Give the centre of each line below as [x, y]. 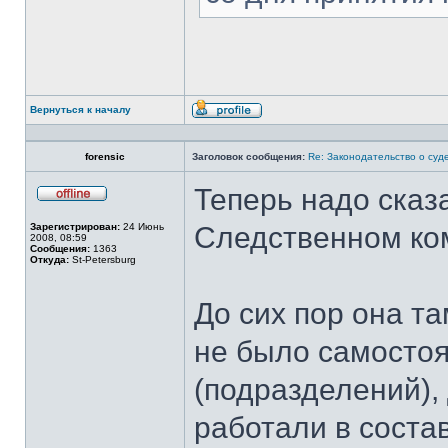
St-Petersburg [102, 259]
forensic [105, 156]
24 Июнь [142, 226]
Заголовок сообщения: [248, 156]
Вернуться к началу [80, 109]
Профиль [285, 124]
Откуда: [49, 259]
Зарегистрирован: [75, 226]
